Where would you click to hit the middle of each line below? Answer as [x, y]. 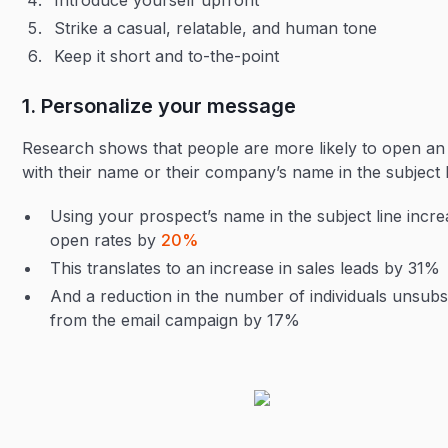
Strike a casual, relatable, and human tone [216, 28]
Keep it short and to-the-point [167, 56]
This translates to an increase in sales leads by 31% [245, 268]
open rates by [106, 240]
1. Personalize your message [159, 106]
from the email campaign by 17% [175, 320]
